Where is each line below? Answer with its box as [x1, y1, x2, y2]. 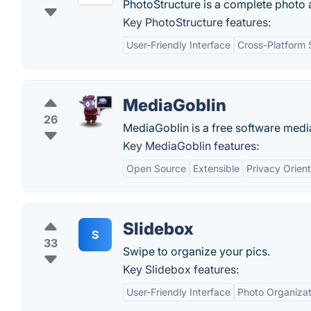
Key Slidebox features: [123, 262, 239, 276]
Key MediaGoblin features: [123, 139, 259, 153]
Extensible [193, 162, 239, 174]
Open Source [126, 162, 186, 174]
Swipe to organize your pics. [123, 244, 270, 258]
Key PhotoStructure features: [123, 15, 271, 29]
